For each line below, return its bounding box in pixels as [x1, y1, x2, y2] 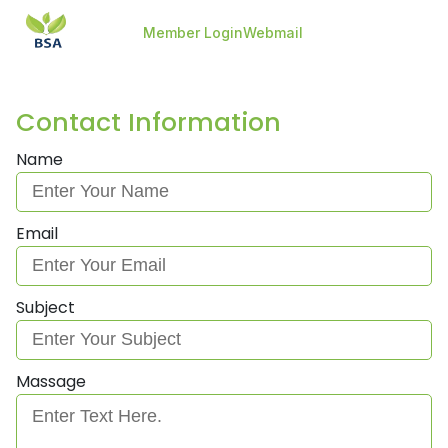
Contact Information [16, 105, 281, 140]
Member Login [143, 23, 243, 41]
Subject [16, 296, 75, 319]
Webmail [243, 23, 307, 41]
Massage [16, 370, 86, 393]
